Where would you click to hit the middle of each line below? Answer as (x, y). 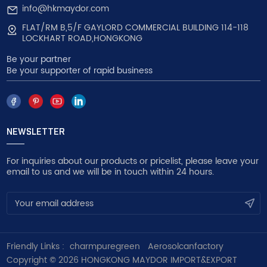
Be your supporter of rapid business (80, 71)
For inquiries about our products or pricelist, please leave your (133, 161)
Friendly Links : (36, 246)
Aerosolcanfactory (185, 246)
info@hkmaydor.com (65, 9)
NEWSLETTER (36, 132)
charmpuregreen (105, 246)
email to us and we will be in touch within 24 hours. (111, 172)
